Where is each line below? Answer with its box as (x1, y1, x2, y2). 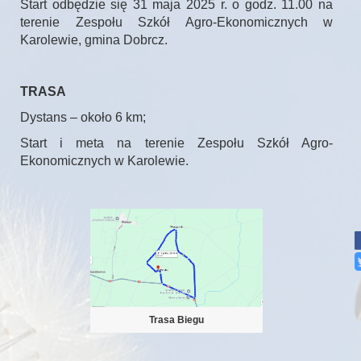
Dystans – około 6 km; (20, 110, 146, 125)
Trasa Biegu (149, 313, 204, 326)
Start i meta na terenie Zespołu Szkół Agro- (20, 136, 333, 151)
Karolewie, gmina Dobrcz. (20, 33, 168, 48)
